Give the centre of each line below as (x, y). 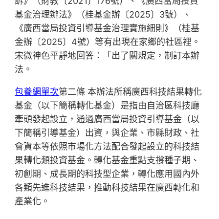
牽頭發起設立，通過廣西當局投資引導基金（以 (107, 119)
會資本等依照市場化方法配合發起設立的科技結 (107, 147)
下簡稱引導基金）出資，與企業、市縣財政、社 (107, 133)
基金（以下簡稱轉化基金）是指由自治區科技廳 (107, 106)
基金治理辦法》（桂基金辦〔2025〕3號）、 (103, 15)
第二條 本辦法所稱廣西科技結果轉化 (131, 92)
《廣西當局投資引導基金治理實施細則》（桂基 (107, 28)
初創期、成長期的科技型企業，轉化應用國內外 (107, 174)
